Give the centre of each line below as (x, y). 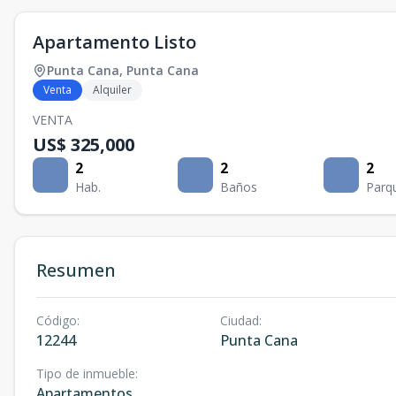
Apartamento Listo (114, 42)
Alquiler (112, 90)
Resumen (76, 270)
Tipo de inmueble (86, 374)
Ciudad (239, 321)
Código (57, 321)
